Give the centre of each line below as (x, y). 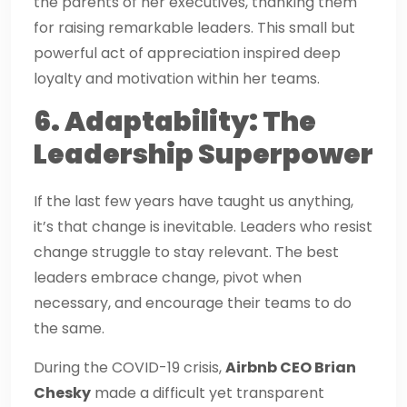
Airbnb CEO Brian (291, 367)
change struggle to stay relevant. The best (186, 252)
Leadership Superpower (203, 154)
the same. (69, 328)
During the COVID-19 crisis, (129, 367)
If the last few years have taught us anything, (194, 201)
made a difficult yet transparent (208, 392)
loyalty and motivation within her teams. (177, 78)
